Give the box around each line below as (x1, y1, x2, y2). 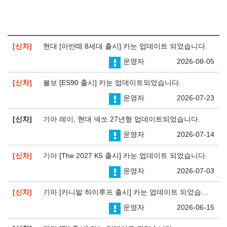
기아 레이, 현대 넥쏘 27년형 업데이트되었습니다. (43, 115, 200, 123)
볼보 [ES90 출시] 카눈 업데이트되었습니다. (43, 78, 181, 87)
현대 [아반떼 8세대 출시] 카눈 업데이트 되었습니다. (43, 42, 207, 50)
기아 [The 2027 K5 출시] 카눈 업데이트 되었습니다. (43, 151, 207, 160)
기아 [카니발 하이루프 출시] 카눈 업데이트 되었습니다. (201, 187, 208, 196)
